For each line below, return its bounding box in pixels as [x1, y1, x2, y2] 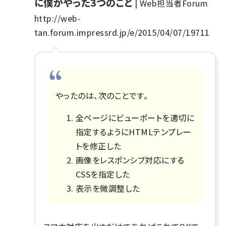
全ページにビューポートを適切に [76, 111, 195, 124]
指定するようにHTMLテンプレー [76, 125, 192, 138]
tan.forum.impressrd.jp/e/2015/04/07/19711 [34, 26, 210, 38]
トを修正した [76, 139, 122, 152]
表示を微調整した [76, 182, 140, 194]
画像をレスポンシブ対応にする [76, 153, 185, 166]
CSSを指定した [76, 167, 130, 180]
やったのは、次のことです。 [55, 89, 148, 101]
